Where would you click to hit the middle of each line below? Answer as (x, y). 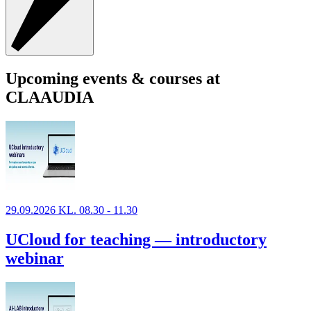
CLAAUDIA (50, 98)
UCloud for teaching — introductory (136, 239)
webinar (35, 258)
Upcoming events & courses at (113, 79)
